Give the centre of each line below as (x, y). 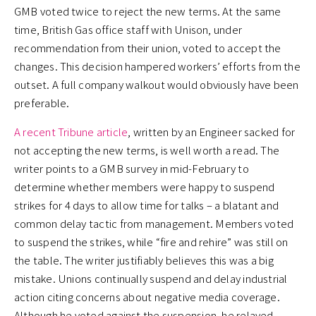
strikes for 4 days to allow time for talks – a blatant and (147, 205)
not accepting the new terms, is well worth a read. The (147, 150)
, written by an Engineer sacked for (212, 132)
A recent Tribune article (71, 132)
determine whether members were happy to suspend (145, 187)
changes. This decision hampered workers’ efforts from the (157, 66)
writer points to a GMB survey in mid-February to (132, 169)
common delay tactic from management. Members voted (154, 224)
